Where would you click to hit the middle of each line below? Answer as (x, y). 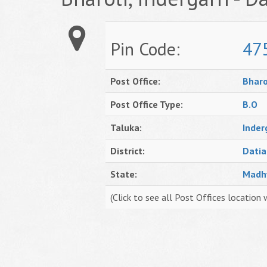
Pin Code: (145, 49)
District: (128, 151)
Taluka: (126, 128)
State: (124, 174)
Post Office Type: (147, 104)
